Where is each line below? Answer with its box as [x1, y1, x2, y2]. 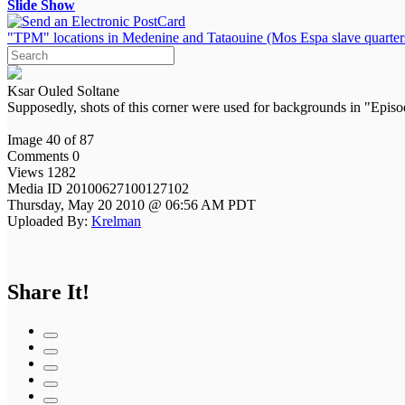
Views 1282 [7, 164, 76, 180]
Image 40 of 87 [7, 131, 94, 147]
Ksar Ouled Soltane [7, 82, 119, 99]
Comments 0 [7, 147, 80, 164]
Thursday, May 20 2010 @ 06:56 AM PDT [7, 196, 256, 212]
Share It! [7, 279, 89, 304]
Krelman [91, 212, 141, 229]
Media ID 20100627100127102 [7, 180, 193, 196]
